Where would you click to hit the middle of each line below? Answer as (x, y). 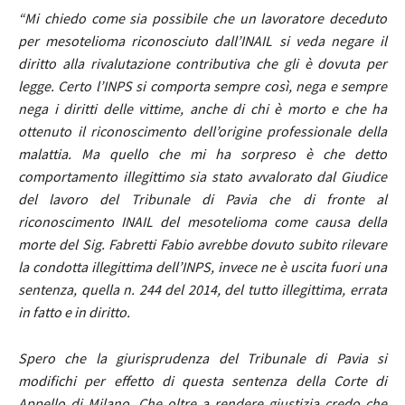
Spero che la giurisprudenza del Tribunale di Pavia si (202, 358)
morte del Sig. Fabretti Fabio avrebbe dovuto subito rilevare (202, 244)
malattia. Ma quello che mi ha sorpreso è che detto (202, 153)
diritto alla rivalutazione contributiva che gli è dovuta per (202, 63)
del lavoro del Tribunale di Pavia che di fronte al (202, 198)
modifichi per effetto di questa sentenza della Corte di (202, 380)
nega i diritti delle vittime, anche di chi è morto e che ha (202, 108)
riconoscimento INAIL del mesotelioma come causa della (202, 221)
